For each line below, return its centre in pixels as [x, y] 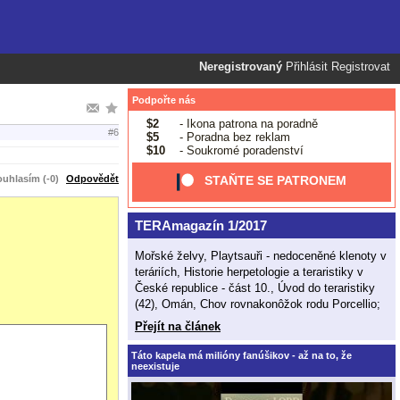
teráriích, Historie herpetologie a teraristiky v [249, 271]
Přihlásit [307, 67]
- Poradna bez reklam [233, 137]
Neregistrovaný [241, 67]
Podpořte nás [164, 100]
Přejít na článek [178, 326]
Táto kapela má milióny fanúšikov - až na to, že [242, 355]
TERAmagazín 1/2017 [200, 225]
